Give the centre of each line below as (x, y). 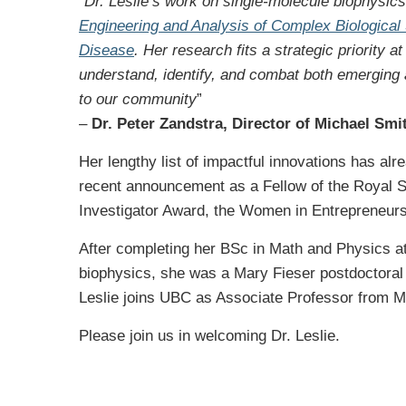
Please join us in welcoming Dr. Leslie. (209, 336)
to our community (138, 100)
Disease (106, 51)
